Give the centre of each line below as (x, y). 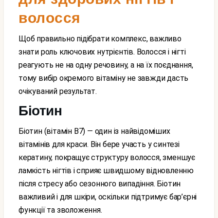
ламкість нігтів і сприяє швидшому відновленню (106, 171)
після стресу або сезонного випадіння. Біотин (100, 184)
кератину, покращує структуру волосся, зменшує (107, 157)
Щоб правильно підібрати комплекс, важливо (22, 39)
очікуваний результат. (58, 91)
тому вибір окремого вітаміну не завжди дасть (104, 78)
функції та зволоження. (60, 210)
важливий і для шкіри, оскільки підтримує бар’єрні (108, 197)
